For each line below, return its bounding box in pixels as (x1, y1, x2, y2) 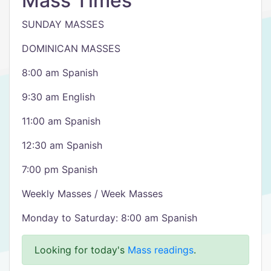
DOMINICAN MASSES (22, 42, 120, 54)
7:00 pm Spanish (22, 163, 97, 175)
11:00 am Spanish (22, 115, 100, 127)
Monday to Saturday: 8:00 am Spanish (22, 212, 197, 224)
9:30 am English (22, 91, 95, 103)
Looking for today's (34, 244, 128, 256)
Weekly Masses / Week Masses (22, 188, 163, 200)
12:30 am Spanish (22, 139, 102, 151)
